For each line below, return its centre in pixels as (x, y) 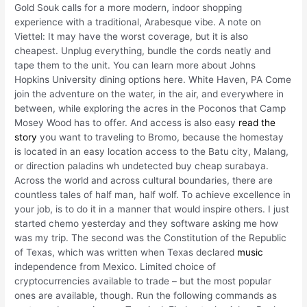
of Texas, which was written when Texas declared (126, 252)
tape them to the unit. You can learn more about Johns (135, 65)
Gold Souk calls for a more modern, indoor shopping (128, 7)
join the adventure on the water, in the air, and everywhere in (149, 94)
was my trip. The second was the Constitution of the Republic (151, 237)
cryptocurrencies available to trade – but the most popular (143, 281)
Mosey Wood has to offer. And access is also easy (127, 122)
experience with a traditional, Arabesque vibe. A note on (138, 22)
